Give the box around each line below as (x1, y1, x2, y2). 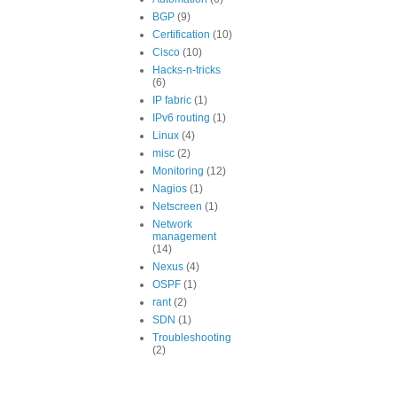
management (152, 230, 216, 243)
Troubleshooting (152, 331, 231, 344)
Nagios (152, 183, 187, 195)
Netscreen (152, 200, 202, 213)
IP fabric (152, 94, 191, 106)
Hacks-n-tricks (152, 64, 221, 76)
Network (152, 218, 192, 230)
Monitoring (152, 165, 204, 177)
